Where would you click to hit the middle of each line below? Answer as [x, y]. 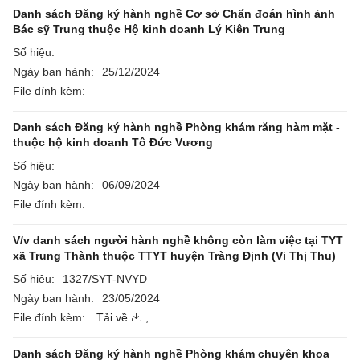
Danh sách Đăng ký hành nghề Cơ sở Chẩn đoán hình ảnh [174, 14]
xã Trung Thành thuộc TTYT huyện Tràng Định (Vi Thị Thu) [174, 256]
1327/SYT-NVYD [105, 279]
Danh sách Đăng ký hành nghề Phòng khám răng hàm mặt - [176, 127]
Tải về [112, 317]
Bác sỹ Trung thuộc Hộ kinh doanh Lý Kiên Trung [149, 29]
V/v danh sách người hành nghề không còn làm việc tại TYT [178, 240]
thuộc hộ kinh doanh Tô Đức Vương [113, 142]
